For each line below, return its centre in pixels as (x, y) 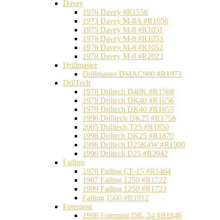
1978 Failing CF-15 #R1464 (127, 171)
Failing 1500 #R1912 (116, 198)
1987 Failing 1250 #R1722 (124, 180)
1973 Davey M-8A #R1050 (125, 21)
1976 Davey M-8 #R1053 (123, 39)
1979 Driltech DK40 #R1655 (128, 109)
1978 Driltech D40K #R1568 (128, 92)
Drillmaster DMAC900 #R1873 (132, 74)
